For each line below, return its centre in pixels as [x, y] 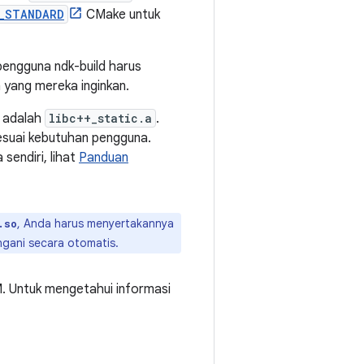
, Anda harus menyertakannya [95, 223]
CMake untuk [121, 15]
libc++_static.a [100, 118]
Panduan [104, 158]
